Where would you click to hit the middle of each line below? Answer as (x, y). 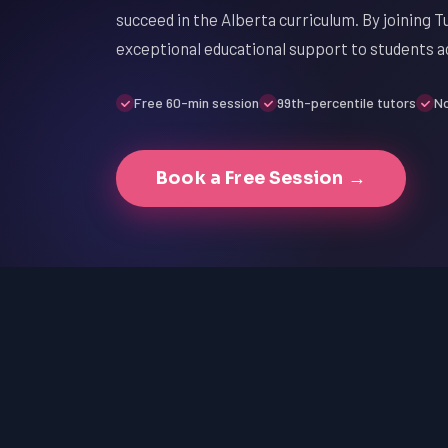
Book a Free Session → (261, 178)
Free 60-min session (196, 102)
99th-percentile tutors (346, 102)
